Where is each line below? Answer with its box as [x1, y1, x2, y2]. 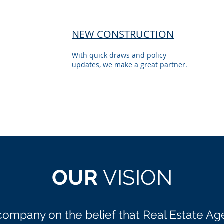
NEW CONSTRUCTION [72, 27, 174, 41]
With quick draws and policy [72, 50, 166, 60]
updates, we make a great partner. [72, 60, 187, 69]
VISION [102, 165, 172, 190]
